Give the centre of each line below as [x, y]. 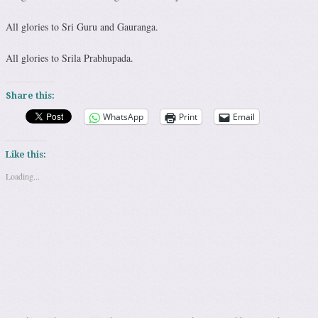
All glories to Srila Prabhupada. [70, 58]
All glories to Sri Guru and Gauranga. [82, 27]
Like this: [26, 155]
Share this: [30, 96]
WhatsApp [123, 117]
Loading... [23, 176]
